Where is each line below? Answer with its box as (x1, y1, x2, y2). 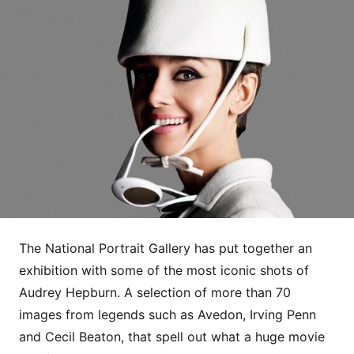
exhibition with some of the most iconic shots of (19, 262, 309, 279)
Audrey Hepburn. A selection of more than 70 (19, 284, 291, 301)
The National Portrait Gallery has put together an (19, 240, 312, 257)
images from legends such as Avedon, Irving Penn (19, 307, 316, 323)
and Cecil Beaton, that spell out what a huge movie (19, 329, 325, 345)
